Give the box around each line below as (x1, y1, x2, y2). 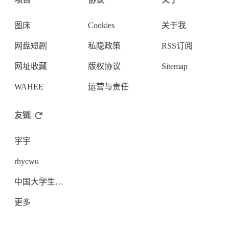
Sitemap (162, 62, 188, 71)
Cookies (88, 21, 114, 30)
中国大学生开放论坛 (55, 177, 63, 186)
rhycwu (14, 157, 39, 166)
